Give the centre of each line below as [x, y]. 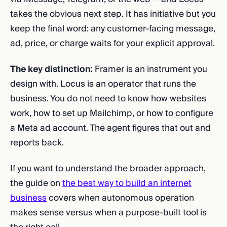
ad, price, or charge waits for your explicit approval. [112, 43]
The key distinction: [51, 69]
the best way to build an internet [127, 183]
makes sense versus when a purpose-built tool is [108, 213]
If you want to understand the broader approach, [108, 168]
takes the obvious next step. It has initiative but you [113, 14]
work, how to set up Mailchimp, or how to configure [112, 113]
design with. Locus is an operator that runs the [103, 84]
